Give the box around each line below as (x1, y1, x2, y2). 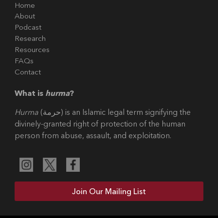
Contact (15, 67, 41, 76)
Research (15, 34, 46, 43)
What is (15, 88, 45, 98)
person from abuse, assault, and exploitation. (15, 130, 171, 140)
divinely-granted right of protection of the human (15, 118, 185, 128)
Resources (15, 45, 50, 54)
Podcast (15, 22, 41, 32)
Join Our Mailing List (72, 186, 146, 196)
